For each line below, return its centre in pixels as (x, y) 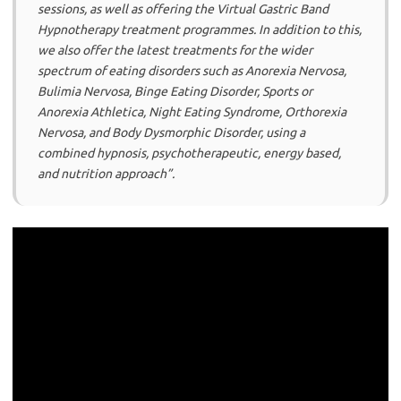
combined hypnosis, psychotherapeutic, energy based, (189, 154)
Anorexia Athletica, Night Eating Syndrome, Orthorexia (192, 112)
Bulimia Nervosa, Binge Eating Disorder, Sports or (175, 92)
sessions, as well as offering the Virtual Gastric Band (183, 9)
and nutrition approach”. (106, 174)
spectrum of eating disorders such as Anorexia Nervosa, (192, 71)
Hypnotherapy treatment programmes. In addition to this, (200, 30)
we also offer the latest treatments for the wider (175, 51)
